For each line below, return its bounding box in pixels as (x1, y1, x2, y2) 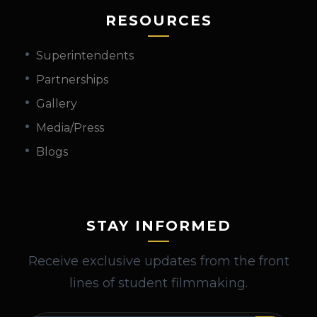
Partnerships (36, 73, 108, 87)
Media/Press (36, 121, 104, 135)
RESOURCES (105, 12, 212, 30)
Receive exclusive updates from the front (28, 253, 289, 269)
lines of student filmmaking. (69, 275, 248, 291)
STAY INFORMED (86, 217, 231, 235)
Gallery (36, 97, 77, 111)
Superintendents (36, 49, 134, 63)
